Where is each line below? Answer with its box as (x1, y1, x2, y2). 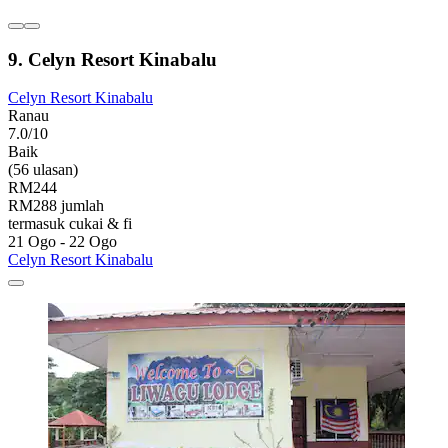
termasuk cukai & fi (8, 215, 132, 233)
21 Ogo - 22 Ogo (8, 233, 117, 251)
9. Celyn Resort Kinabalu (8, 48, 217, 70)
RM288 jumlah (8, 197, 104, 215)
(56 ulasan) (8, 161, 78, 179)
